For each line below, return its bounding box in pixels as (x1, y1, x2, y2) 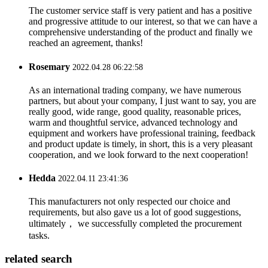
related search (5, 252, 72, 266)
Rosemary (29, 61, 70, 72)
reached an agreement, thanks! (29, 38, 143, 48)
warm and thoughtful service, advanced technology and (29, 117, 237, 127)
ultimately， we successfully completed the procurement (29, 218, 242, 229)
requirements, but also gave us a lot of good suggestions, (29, 207, 241, 218)
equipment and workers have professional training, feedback (29, 127, 255, 138)
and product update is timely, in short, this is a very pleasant (29, 138, 252, 149)
